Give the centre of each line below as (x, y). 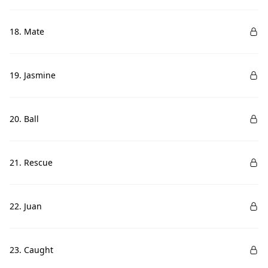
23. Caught (31, 250)
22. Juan (26, 206)
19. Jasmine (33, 75)
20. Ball (24, 119)
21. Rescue (31, 162)
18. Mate (27, 31)
